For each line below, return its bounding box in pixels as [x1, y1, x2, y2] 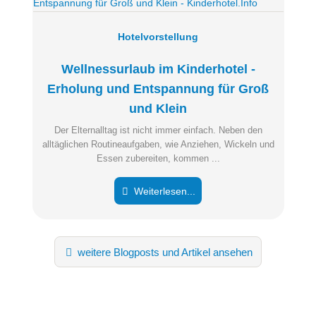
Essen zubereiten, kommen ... [96, 153, 220, 164]
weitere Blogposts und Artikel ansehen [75, 246, 253, 259]
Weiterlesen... [131, 185, 196, 197]
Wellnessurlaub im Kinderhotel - [61, 62, 255, 77]
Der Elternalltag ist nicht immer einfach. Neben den [54, 125, 262, 136]
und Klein [129, 102, 187, 116]
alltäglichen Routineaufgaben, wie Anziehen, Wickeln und [42, 139, 274, 150]
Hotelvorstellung [118, 30, 198, 42]
